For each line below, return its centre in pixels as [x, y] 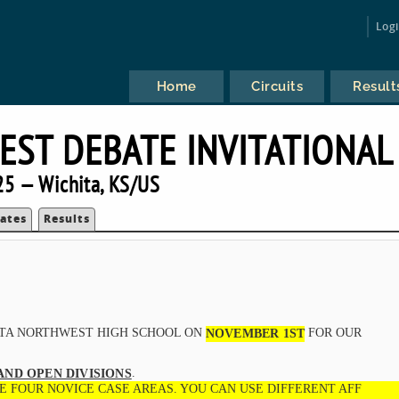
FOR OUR [334, 332]
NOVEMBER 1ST [255, 333]
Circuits [277, 86]
